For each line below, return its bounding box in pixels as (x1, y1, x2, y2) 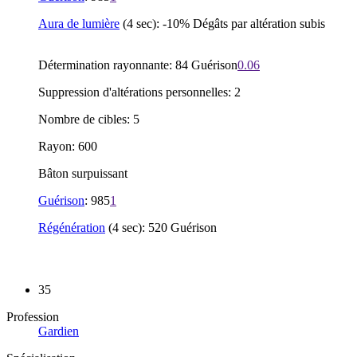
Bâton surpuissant (38, 166, 127, 180)
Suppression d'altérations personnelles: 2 (38, 84, 241, 99)
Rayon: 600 (38, 139, 97, 153)
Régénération (38, 220, 105, 234)
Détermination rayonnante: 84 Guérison (38, 57, 237, 72)
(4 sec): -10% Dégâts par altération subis (120, 16, 325, 30)
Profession (6, 310, 59, 324)
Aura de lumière (38, 16, 120, 30)
